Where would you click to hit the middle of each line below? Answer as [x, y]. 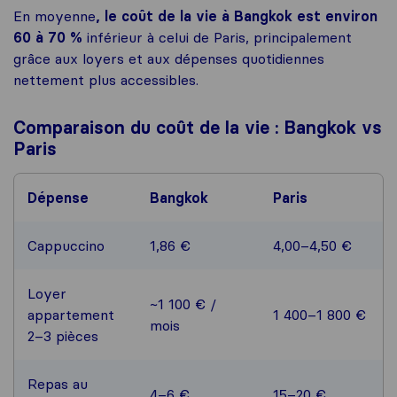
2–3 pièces [63, 336]
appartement [71, 315]
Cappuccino [66, 246]
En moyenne [54, 16]
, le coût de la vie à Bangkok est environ [237, 16]
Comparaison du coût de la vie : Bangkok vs [198, 128]
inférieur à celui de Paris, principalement [219, 38]
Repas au [58, 384]
